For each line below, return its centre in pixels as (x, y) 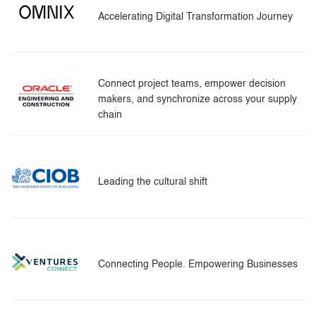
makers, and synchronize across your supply (197, 99)
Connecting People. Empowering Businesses (198, 264)
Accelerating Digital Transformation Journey (195, 17)
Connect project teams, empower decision (192, 84)
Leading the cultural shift (153, 182)
